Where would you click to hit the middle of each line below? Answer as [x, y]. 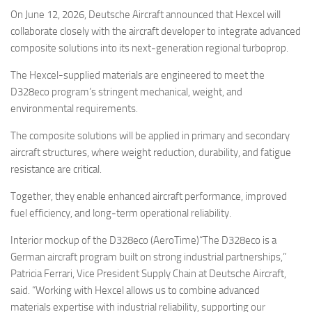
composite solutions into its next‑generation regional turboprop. [149, 48]
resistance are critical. [56, 170]
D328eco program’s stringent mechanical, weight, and [126, 92]
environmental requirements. [74, 109]
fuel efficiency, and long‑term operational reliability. [121, 213]
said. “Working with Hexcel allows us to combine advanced [135, 291]
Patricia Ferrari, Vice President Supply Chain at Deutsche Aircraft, [148, 274]
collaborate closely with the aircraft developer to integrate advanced [156, 32]
